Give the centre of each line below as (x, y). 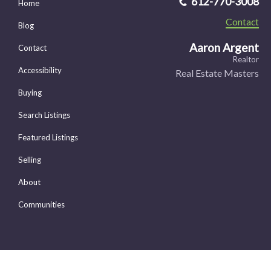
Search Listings (44, 115)
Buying (30, 93)
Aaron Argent (224, 48)
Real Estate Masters (217, 73)
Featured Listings (48, 138)
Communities (41, 205)
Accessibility (40, 70)
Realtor (246, 60)
